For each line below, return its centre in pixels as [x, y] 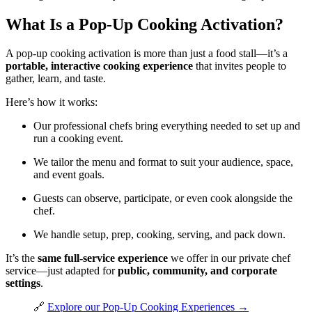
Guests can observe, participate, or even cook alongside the [163, 198]
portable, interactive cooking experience [99, 66]
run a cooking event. [78, 139]
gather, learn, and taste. [56, 79]
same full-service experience [103, 258]
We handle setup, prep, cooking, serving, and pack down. [159, 235]
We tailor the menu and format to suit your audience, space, [163, 162]
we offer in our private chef [229, 258]
